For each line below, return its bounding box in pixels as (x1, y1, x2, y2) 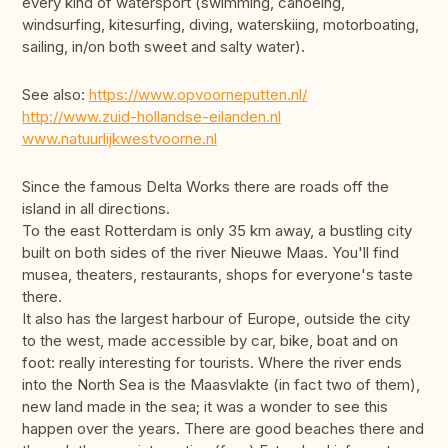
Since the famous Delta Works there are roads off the (22, 177, 389, 197)
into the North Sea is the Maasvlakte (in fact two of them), (22, 375, 420, 395)
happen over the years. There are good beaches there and (22, 419, 424, 439)
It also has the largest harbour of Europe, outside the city (22, 309, 410, 329)
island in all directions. (22, 199, 174, 219)
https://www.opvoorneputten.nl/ (89, 85, 307, 105)
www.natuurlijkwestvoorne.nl (22, 129, 217, 149)
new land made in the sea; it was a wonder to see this (22, 397, 388, 417)
